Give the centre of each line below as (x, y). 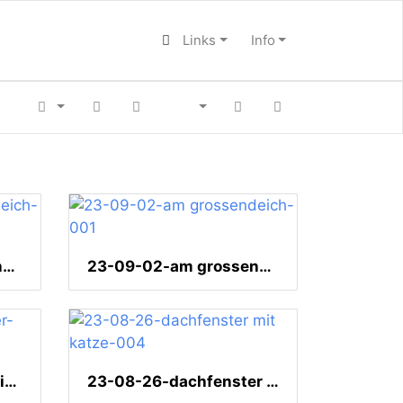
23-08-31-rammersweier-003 (11, 382)
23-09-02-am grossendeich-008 (9, 267)
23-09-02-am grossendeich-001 (265, 267)
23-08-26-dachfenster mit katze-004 (273, 382)
